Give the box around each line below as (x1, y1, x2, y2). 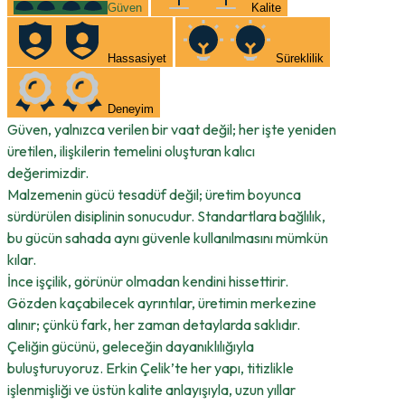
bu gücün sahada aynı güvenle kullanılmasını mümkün (7, 229, 328, 248)
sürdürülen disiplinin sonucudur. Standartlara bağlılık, (7, 207, 325, 226)
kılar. (7, 250, 36, 269)
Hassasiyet (108, 52, 166, 66)
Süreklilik (276, 52, 324, 66)
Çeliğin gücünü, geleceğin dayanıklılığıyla (7, 337, 254, 356)
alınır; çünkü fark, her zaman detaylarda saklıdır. (7, 316, 300, 334)
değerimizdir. (7, 164, 89, 183)
